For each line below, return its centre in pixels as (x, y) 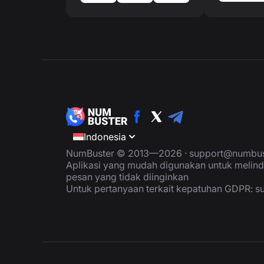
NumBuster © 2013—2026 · (128, 153)
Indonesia (105, 137)
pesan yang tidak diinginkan (127, 177)
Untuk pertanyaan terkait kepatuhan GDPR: (161, 189)
